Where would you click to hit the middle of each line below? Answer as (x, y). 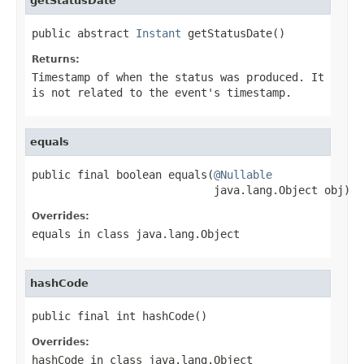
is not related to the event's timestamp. (162, 92)
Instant (158, 33)
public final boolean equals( (123, 174)
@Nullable (243, 174)
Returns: (56, 59)
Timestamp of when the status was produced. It (178, 77)
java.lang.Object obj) (191, 190)
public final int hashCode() (119, 316)
